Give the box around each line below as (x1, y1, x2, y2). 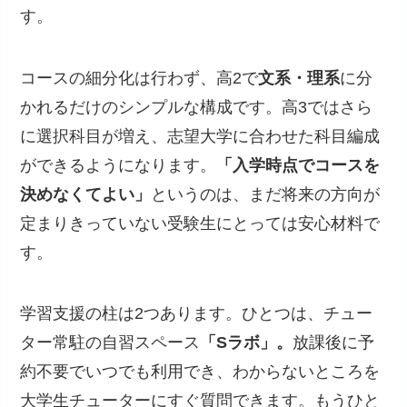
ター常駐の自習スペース (20, 333, 201, 352)
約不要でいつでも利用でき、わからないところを (20, 362, 381, 382)
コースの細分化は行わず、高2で (20, 68, 259, 87)
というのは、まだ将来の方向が (151, 184, 381, 203)
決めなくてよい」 (20, 184, 152, 203)
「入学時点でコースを (216, 155, 381, 174)
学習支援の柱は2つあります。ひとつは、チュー (20, 304, 373, 323)
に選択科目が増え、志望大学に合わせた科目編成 (20, 126, 381, 145)
